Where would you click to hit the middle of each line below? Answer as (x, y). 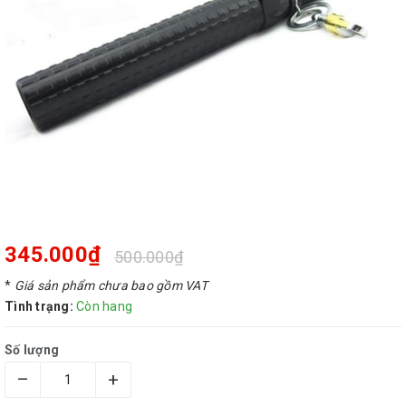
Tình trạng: (39, 306)
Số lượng (32, 350)
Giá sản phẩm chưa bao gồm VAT (111, 285)
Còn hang (104, 306)
